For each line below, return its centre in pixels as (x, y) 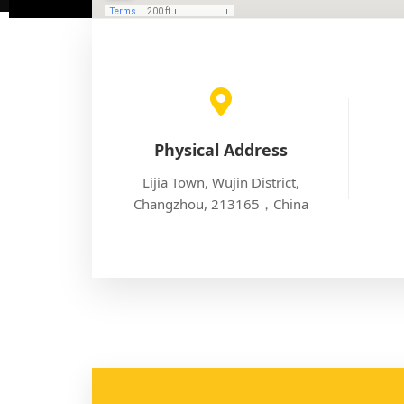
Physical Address (220, 150)
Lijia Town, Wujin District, (220, 183)
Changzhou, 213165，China (220, 204)
